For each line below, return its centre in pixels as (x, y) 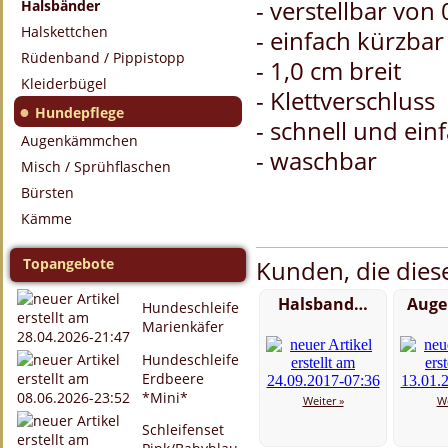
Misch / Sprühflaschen (96, 166)
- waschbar (316, 160)
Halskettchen (64, 31)
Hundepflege (79, 112)
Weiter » (323, 400)
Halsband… (323, 304)
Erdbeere (173, 378)
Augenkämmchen (79, 140)
